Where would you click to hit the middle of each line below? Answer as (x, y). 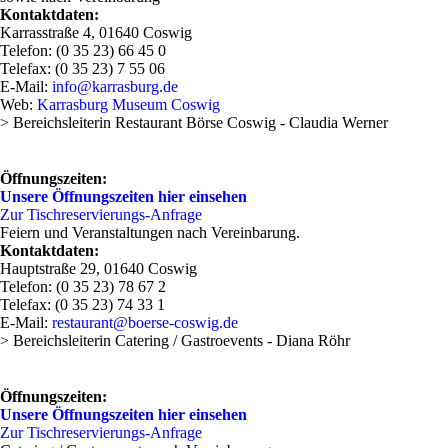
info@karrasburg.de (115, 86)
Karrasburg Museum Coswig (128, 104)
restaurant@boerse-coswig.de (145, 322)
